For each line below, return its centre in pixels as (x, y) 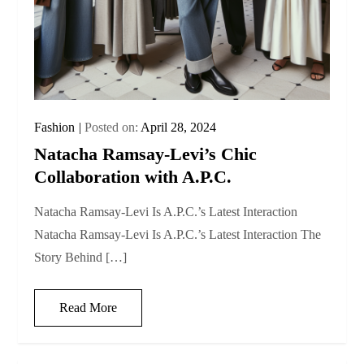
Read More (89, 308)
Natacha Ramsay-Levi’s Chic (146, 154)
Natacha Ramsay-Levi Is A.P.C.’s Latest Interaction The (178, 235)
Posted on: (113, 128)
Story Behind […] (81, 258)
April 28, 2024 (179, 128)
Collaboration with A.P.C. (133, 177)
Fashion (55, 128)
